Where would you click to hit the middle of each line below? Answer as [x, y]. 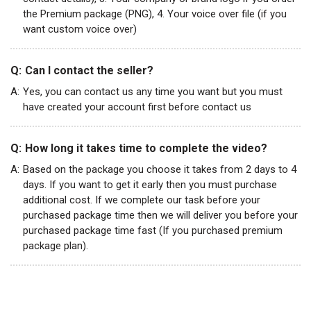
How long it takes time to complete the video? [146, 148]
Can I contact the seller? [89, 70]
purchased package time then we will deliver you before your [160, 215]
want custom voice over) [80, 29]
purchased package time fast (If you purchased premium [153, 230]
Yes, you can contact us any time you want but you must [153, 91]
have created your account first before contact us [137, 107]
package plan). [56, 245]
